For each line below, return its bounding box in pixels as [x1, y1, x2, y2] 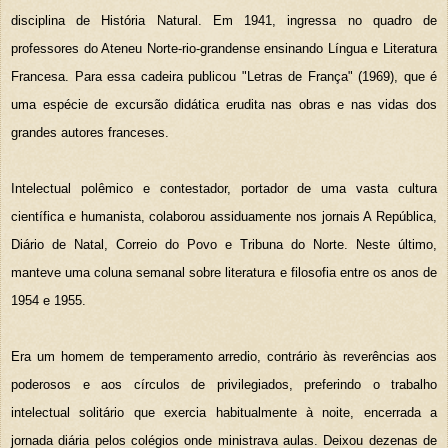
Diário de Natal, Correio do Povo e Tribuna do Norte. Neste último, [11, 236, 437, 252]
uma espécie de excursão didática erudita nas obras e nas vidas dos [11, 96, 437, 112]
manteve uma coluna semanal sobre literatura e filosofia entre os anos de [11, 264, 437, 280]
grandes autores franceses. [11, 124, 169, 140]
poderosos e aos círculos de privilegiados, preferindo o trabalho [11, 376, 437, 392]
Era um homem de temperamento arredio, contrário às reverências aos [11, 348, 437, 364]
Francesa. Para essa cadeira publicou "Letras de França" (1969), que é [11, 68, 437, 84]
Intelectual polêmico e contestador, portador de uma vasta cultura [11, 180, 437, 196]
